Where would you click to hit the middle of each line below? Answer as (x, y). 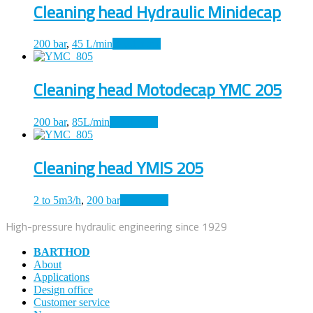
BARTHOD (62, 252)
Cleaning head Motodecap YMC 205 (158, 90)
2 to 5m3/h (57, 201)
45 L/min (92, 44)
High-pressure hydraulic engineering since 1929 (116, 227)
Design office (63, 290)
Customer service (72, 303)
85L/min (91, 122)
